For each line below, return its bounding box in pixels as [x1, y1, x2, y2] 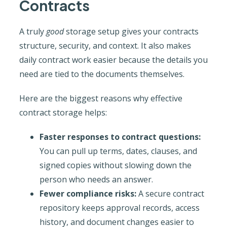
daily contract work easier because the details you [19, 54, 208, 65]
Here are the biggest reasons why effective [19, 92, 182, 104]
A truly [19, 25, 46, 37]
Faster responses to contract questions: [39, 131, 201, 142]
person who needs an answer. [39, 173, 153, 185]
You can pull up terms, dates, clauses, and [39, 145, 197, 157]
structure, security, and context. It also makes [19, 40, 191, 51]
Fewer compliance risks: [39, 187, 136, 199]
